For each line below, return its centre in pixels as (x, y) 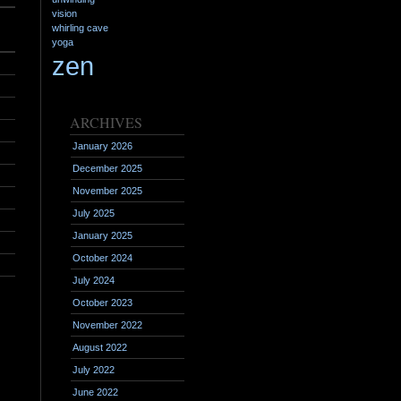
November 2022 (107, 325)
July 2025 (94, 213)
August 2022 (100, 347)
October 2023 (102, 303)
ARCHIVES (106, 122)
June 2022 (95, 392)
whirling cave (80, 28)
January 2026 (102, 146)
